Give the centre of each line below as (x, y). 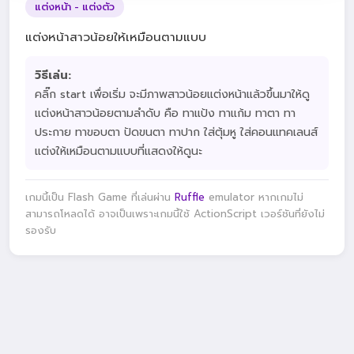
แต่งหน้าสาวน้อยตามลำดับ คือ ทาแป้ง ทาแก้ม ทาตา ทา (165, 113)
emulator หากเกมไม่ (254, 198)
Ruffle (190, 198)
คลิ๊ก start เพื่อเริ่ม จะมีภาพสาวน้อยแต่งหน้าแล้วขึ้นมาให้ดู (172, 94)
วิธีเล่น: (53, 75)
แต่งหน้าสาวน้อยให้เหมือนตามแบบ (116, 37)
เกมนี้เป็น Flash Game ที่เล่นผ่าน (100, 198)
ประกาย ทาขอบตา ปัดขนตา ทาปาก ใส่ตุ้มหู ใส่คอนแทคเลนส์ (176, 132)
